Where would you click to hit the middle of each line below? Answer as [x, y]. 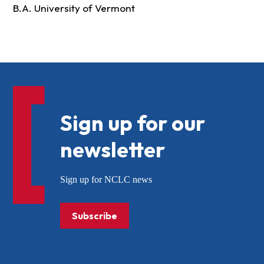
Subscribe [94, 216]
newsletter [112, 150]
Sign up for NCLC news [106, 180]
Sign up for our [132, 123]
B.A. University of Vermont [74, 8]
